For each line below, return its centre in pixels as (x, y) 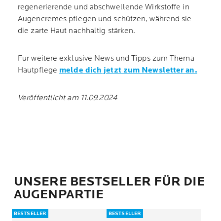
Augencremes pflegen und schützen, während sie (105, 19)
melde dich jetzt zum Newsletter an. (128, 70)
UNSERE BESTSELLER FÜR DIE (110, 182)
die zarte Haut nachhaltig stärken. (77, 31)
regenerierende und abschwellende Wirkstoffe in (104, 7)
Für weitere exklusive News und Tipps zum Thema (106, 58)
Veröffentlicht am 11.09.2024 (67, 98)
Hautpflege (39, 70)
